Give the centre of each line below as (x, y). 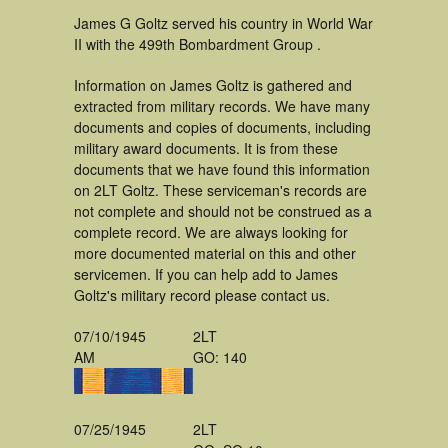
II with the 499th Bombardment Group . (197, 44)
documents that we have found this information (222, 169)
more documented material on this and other (215, 253)
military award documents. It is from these (206, 148)
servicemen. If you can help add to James (206, 274)
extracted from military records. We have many (222, 106)
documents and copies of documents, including (222, 127)
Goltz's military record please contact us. (202, 295)
